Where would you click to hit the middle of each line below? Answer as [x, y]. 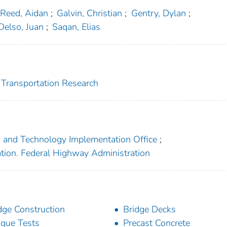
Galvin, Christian [90, 13]
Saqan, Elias [77, 27]
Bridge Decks [149, 209]
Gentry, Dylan [158, 13]
